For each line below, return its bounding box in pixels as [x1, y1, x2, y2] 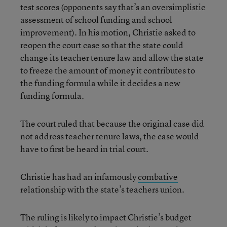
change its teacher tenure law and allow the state [20, 52, 204, 63]
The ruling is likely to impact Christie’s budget [20, 211, 192, 223]
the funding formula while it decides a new [20, 77, 180, 89]
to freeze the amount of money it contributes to [20, 64, 195, 76]
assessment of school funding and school [20, 14, 172, 25]
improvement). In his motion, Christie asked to [20, 26, 196, 38]
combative [138, 171, 178, 182]
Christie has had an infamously [20, 171, 138, 182]
